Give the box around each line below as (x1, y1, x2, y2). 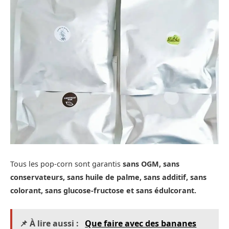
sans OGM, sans (123, 159, 179, 169)
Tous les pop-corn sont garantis (10, 159, 123, 169)
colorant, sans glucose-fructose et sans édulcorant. (10, 186, 198, 196)
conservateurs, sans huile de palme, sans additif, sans (10, 172, 207, 182)
